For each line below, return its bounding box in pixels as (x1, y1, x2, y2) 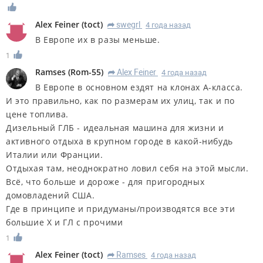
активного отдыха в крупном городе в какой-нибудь (6, 135, 233, 147)
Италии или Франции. (6, 149, 103, 160)
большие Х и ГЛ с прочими (6, 216, 123, 228)
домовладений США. (6, 189, 95, 201)
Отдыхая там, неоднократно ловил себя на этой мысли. (6, 162, 249, 174)
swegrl (116, 19, 140, 29)
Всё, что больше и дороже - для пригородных (6, 176, 205, 187)
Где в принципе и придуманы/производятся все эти (6, 203, 235, 214)
